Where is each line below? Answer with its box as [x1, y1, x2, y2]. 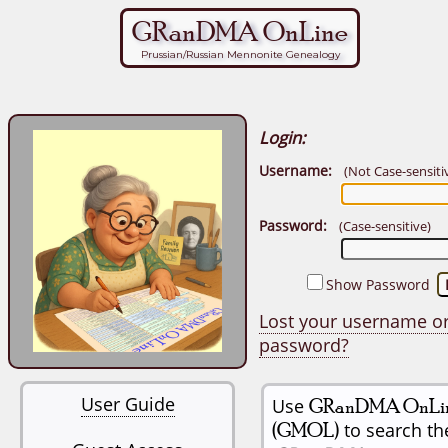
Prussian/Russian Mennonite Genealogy [140, 48, 340, 61]
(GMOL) [272, 418, 339, 442]
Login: [259, 126, 305, 149]
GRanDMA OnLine [132, 15, 348, 48]
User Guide [80, 392, 175, 416]
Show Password [326, 275, 430, 294]
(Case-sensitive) [339, 217, 431, 235]
